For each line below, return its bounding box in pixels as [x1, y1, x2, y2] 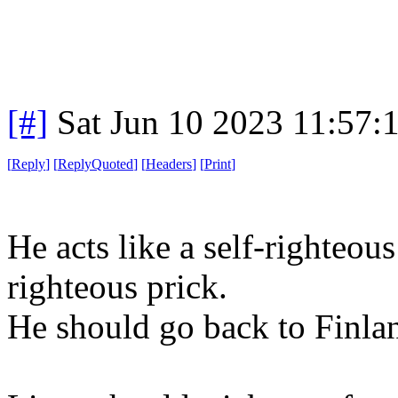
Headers [146, 155, 192, 171]
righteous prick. [7, 267, 227, 306]
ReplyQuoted [58, 155, 133, 171]
